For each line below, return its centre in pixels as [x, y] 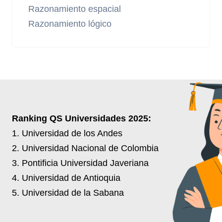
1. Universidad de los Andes [67, 133]
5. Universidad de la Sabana [68, 193]
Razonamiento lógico [70, 24]
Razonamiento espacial [75, 9]
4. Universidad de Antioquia [66, 178]
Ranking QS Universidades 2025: [82, 118]
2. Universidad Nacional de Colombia [85, 148]
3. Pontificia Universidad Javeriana [80, 163]
